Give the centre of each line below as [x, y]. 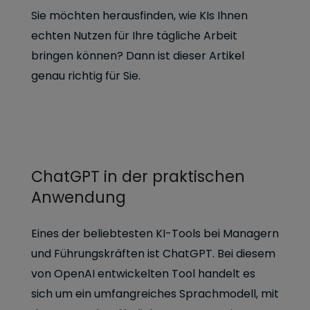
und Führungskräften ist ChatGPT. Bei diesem [153, 254]
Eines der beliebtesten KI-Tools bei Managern [155, 234]
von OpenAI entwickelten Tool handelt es [143, 274]
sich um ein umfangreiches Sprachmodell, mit [155, 294]
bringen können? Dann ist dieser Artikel [138, 56]
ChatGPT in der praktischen [138, 176]
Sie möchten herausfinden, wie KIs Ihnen [139, 16]
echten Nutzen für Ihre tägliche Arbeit [134, 36]
